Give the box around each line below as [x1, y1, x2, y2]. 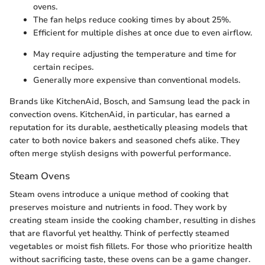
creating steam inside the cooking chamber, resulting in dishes [9, 214, 256, 226]
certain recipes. [33, 61, 93, 73]
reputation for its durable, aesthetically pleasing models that [9, 121, 247, 133]
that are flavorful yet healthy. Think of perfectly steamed [9, 227, 230, 239]
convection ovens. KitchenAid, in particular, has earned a [9, 108, 230, 120]
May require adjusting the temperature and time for [33, 48, 237, 60]
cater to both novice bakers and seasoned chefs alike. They [9, 134, 240, 146]
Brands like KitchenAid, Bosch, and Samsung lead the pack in [9, 95, 250, 107]
